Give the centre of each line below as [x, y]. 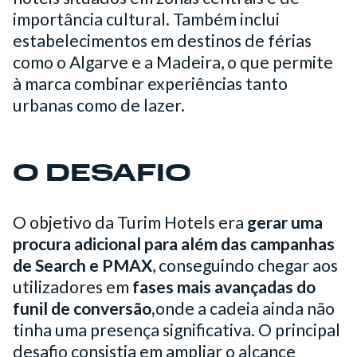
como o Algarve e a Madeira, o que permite [173, 62]
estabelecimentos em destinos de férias [162, 40]
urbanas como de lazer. [99, 105]
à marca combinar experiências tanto [150, 83]
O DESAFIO [102, 175]
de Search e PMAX [82, 265]
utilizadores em [73, 286]
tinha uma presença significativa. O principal [177, 330]
